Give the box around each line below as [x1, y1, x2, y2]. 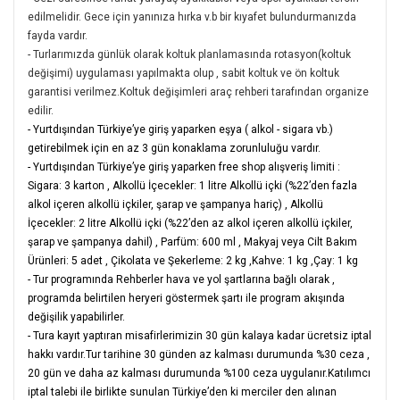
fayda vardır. [28, 29, 87, 42]
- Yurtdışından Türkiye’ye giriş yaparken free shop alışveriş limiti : [28, 160, 340, 173]
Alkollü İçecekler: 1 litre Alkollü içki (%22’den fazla [112, 179, 357, 192]
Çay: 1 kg [313, 254, 361, 267]
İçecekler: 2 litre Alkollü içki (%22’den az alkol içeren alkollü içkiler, [28, 216, 353, 229]
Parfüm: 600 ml [158, 235, 238, 248]
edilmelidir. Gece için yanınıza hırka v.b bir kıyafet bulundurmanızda [28, 10, 356, 23]
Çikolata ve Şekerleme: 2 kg [111, 254, 249, 267]
